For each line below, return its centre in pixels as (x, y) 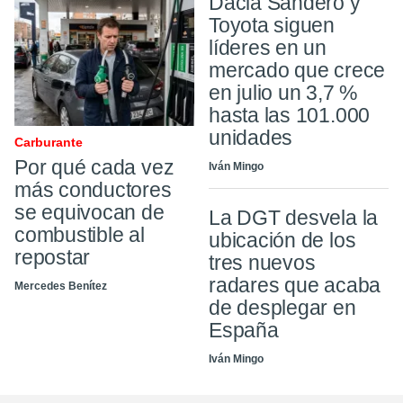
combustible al (80, 234)
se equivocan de (90, 212)
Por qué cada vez (94, 167)
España (244, 330)
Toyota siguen (272, 25)
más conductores (93, 189)
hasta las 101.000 (290, 115)
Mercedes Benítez (61, 286)
